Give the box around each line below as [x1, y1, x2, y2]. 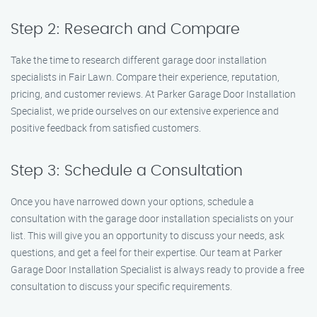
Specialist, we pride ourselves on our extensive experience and [11, 104, 279, 117]
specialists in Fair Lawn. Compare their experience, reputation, [11, 70, 279, 83]
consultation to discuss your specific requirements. [11, 279, 232, 293]
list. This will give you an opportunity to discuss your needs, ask [11, 229, 284, 242]
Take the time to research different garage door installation [11, 53, 267, 67]
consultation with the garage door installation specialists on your [11, 212, 294, 225]
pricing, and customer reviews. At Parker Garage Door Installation [11, 87, 296, 100]
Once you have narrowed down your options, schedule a [11, 195, 254, 208]
